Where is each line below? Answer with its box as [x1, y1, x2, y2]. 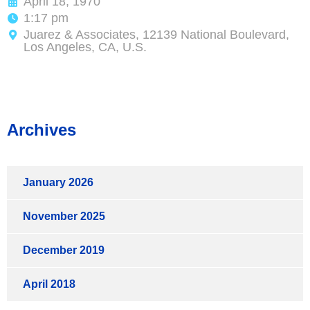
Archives [7, 120, 76, 140]
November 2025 [23, 210, 105, 223]
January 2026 [23, 176, 93, 189]
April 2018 [23, 278, 75, 291]
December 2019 [23, 244, 104, 257]
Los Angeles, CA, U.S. [24, 40, 147, 55]
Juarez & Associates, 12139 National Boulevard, [24, 28, 289, 42]
